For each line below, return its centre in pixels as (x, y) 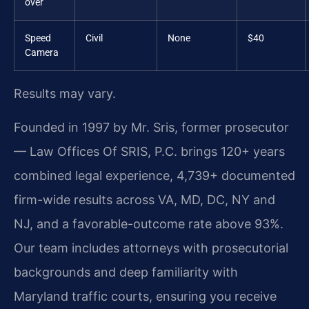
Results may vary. (65, 93)
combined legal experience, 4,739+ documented (154, 176)
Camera (42, 52)
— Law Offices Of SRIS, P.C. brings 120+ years (149, 152)
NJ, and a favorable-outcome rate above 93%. (149, 224)
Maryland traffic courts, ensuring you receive (145, 297)
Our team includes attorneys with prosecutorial (151, 248)
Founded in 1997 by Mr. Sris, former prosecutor (151, 128)
